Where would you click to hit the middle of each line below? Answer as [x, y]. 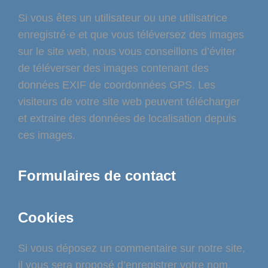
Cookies [46, 217]
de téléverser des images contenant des [113, 68]
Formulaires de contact [97, 175]
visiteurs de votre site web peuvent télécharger [129, 102]
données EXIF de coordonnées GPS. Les [117, 85]
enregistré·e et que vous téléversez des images [131, 35]
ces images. [47, 135]
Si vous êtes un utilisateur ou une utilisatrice [123, 18]
